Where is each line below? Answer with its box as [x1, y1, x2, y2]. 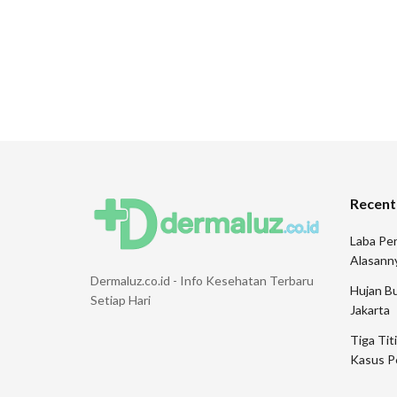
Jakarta [349, 301, 390, 317]
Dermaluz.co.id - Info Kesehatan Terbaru [90, 273, 314, 289]
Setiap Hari [90, 292, 151, 308]
